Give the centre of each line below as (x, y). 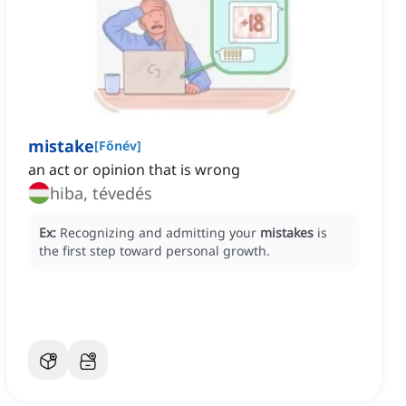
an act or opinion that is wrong (134, 170)
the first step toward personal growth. (155, 251)
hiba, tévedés (101, 193)
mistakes (287, 233)
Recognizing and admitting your (160, 233)
